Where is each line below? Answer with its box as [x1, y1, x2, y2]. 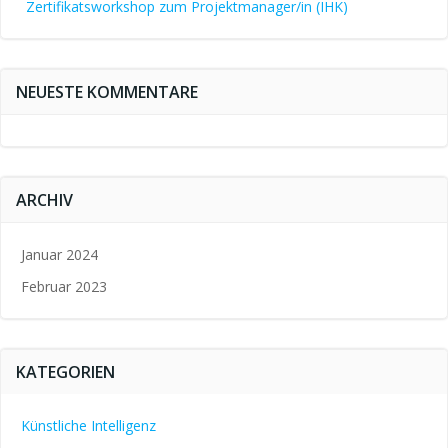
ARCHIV [16, 189, 73, 211]
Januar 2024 [21, 245, 98, 264]
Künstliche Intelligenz [21, 416, 156, 435]
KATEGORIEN [16, 361, 115, 383]
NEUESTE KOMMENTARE [16, 81, 198, 103]
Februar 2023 [21, 277, 107, 296]
